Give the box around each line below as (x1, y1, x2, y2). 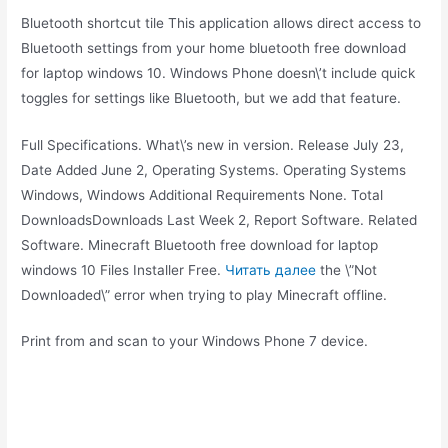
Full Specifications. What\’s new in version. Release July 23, (21, 136, 405, 153)
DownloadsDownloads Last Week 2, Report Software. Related (21, 211, 418, 228)
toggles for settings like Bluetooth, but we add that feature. (21, 89, 402, 106)
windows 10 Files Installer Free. (21, 261, 226, 278)
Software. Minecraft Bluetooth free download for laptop (21, 236, 379, 253)
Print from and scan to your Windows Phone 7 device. (21, 333, 369, 350)
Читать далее (225, 261, 317, 278)
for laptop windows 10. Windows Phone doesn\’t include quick (21, 64, 416, 81)
